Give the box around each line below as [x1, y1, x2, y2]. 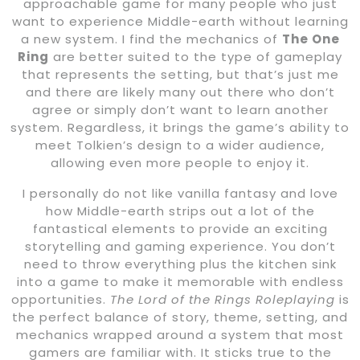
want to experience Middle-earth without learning [11, 13, 349, 31]
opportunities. [10, 291, 110, 309]
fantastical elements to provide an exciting [32, 220, 328, 238]
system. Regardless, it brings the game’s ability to [10, 119, 350, 137]
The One [281, 31, 340, 48]
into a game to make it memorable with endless [16, 273, 344, 291]
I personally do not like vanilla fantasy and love [22, 185, 338, 202]
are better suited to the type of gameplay [49, 48, 342, 66]
